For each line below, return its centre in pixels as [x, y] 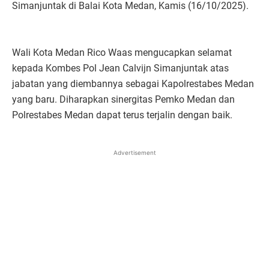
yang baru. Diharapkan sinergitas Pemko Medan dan [123, 100]
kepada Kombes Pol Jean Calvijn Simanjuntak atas [120, 68]
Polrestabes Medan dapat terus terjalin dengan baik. [122, 115]
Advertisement [134, 152]
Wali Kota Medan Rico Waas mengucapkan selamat [122, 53]
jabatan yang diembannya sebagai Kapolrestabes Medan [133, 84]
